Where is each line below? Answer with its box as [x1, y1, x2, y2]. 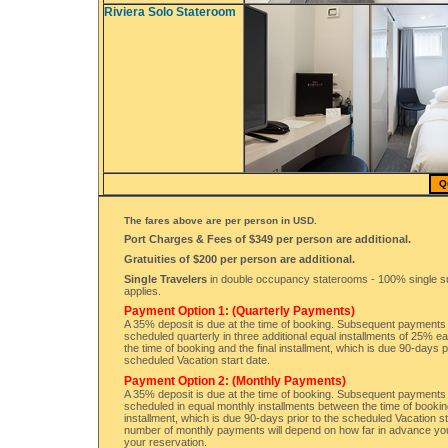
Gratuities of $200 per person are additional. [124, 253, 355, 266]
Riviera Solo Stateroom [104, 5, 236, 20]
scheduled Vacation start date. [124, 354, 270, 367]
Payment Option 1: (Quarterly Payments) [124, 304, 355, 319]
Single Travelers [124, 272, 207, 285]
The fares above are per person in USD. [124, 215, 317, 227]
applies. [124, 284, 161, 297]
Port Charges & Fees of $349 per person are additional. [124, 233, 411, 246]
